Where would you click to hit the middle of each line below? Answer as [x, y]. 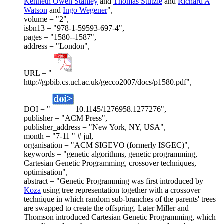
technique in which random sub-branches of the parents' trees [120, 199]
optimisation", [46, 172]
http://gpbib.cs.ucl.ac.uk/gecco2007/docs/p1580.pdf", [108, 82]
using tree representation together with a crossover [121, 190]
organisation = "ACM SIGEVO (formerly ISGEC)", [107, 145]
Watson [36, 10]
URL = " [38, 73]
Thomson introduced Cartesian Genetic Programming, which [120, 217]
